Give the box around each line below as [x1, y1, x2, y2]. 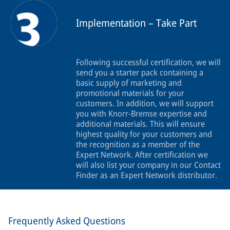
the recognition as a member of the [76, 139, 200, 150]
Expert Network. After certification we [76, 149, 208, 161]
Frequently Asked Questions [8, 214, 125, 228]
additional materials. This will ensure [76, 118, 205, 130]
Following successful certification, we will [76, 56, 221, 68]
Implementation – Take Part [76, 16, 197, 30]
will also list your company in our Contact [76, 159, 221, 171]
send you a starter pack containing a [76, 67, 203, 79]
